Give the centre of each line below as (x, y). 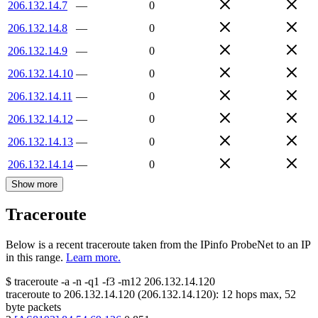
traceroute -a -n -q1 (57, 282)
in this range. (34, 258)
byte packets (33, 307)
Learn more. (93, 258)
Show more (34, 184)
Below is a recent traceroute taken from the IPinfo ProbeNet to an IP (158, 245)
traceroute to (33, 295)
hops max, (259, 295)
